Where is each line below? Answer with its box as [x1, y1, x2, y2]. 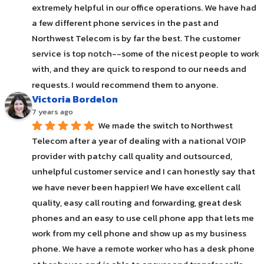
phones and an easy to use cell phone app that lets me [32, 211, 254, 225]
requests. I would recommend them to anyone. [32, 77, 218, 91]
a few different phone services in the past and [32, 15, 219, 29]
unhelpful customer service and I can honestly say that [32, 164, 255, 179]
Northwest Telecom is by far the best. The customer [32, 31, 240, 45]
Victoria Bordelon [32, 91, 118, 106]
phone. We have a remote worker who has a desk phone [32, 242, 255, 256]
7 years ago [32, 105, 73, 117]
